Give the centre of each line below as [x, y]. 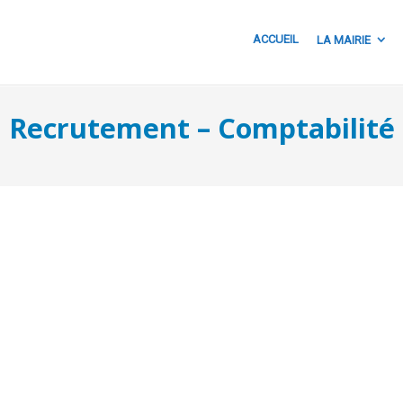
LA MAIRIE [344, 40]
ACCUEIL [276, 39]
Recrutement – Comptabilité [201, 128]
